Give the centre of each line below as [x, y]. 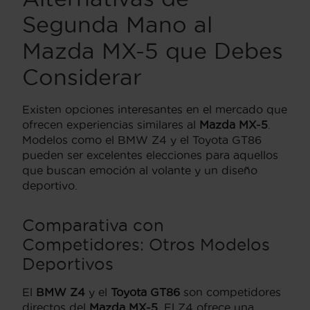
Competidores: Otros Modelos [146, 244]
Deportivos [68, 263]
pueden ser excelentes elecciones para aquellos [150, 155]
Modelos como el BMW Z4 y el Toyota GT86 [142, 139]
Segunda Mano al [117, 24]
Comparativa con [93, 225]
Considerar [82, 77]
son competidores [230, 292]
